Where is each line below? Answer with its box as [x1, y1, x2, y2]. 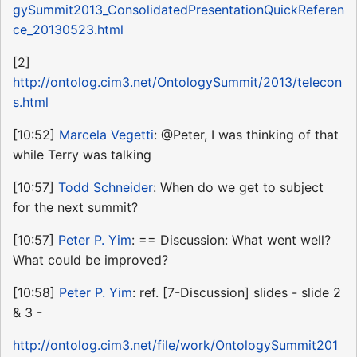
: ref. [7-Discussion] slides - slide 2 [132, 284, 341, 300]
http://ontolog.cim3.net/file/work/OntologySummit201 [13, 336, 338, 353]
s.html [13, 93, 49, 110]
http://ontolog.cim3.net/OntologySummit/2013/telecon [13, 73, 342, 90]
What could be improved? [13, 251, 168, 268]
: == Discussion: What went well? [131, 231, 331, 248]
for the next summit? [13, 198, 138, 215]
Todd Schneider [58, 178, 153, 195]
